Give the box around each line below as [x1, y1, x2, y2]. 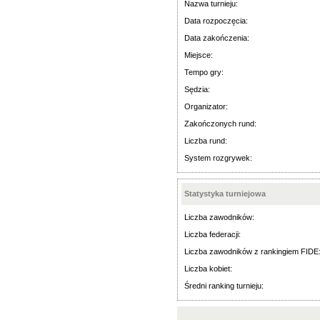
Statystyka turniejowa [184, 189, 266, 198]
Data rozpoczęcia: [184, 16, 248, 25]
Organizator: [184, 102, 228, 111]
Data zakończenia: [184, 34, 249, 42]
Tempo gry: [184, 68, 224, 76]
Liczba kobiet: [184, 264, 232, 273]
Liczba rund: [184, 136, 227, 145]
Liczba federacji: [184, 230, 241, 239]
